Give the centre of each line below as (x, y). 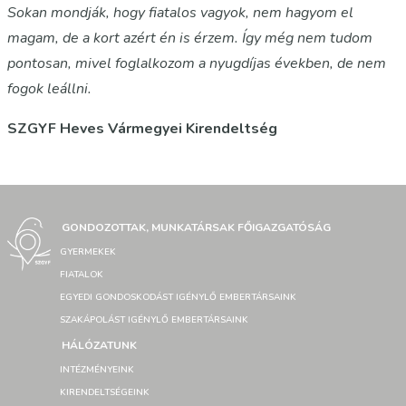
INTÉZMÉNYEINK (97, 370)
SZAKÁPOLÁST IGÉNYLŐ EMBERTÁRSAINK (154, 320)
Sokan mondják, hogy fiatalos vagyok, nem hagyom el (180, 12)
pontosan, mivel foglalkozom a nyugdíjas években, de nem (197, 63)
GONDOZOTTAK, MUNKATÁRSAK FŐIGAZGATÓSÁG (196, 227)
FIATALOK (82, 275)
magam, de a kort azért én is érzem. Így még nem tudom (190, 38)
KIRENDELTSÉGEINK (105, 392)
